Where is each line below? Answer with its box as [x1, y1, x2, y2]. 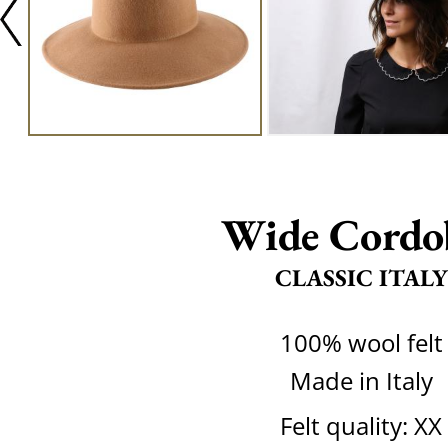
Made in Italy [289, 364, 433, 397]
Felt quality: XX [280, 409, 442, 442]
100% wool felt [279, 326, 443, 359]
